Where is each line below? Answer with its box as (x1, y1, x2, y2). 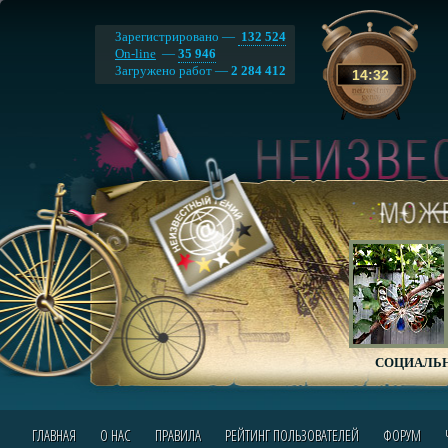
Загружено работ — (115, 63, 231, 78)
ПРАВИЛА (154, 425, 201, 445)
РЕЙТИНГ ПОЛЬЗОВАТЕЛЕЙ (224, 425, 359, 445)
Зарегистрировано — (115, 29, 238, 44)
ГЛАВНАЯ (31, 425, 76, 445)
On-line (115, 46, 156, 61)
